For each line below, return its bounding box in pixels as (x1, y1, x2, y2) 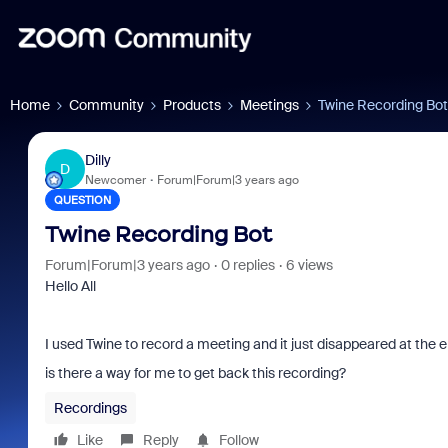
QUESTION (53, 193, 111, 207)
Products (163, 96, 221, 114)
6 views (285, 256, 333, 274)
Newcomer (84, 171, 146, 188)
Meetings (240, 96, 299, 114)
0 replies (220, 256, 275, 274)
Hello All (44, 277, 96, 295)
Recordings (53, 399, 127, 417)
